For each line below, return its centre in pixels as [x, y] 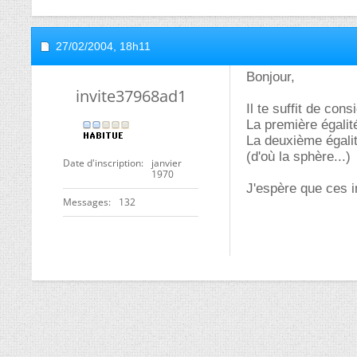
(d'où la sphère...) [298, 157]
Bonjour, [271, 77]
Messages [86, 202]
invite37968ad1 [131, 96]
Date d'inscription [102, 163]
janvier [167, 163]
